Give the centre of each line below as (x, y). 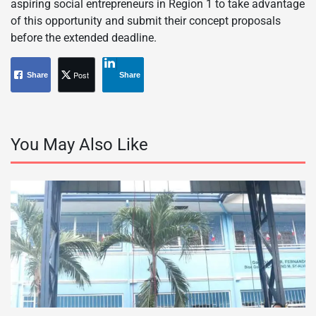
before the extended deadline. (84, 37)
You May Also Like (79, 144)
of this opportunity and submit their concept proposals (146, 20)
